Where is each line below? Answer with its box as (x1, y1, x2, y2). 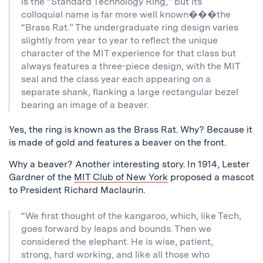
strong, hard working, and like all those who (21, 249, 210, 260)
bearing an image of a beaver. (21, 99, 149, 110)
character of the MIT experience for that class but (21, 48, 236, 59)
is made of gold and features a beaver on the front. (9, 137, 226, 148)
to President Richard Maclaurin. (9, 184, 145, 195)
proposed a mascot (168, 171, 254, 183)
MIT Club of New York (74, 171, 168, 183)
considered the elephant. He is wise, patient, (21, 236, 213, 247)
